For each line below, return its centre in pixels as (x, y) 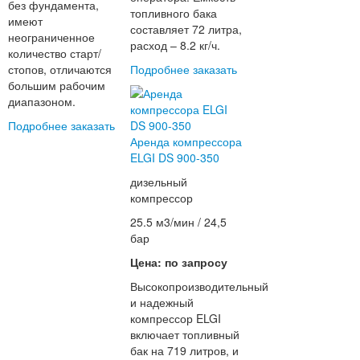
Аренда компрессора (186, 142)
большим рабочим (56, 86)
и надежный (162, 303)
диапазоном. (41, 102)
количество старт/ (54, 53)
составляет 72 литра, (186, 29)
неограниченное (51, 37)
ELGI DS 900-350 (175, 158)
